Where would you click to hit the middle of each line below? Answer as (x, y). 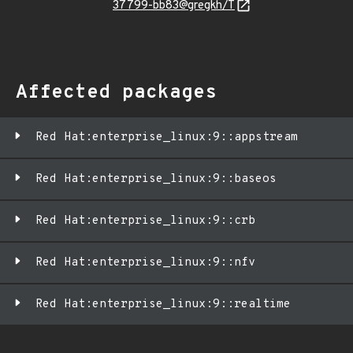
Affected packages (116, 93)
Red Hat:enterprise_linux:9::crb (145, 221)
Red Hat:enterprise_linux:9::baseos (156, 179)
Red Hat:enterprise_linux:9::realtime (163, 305)
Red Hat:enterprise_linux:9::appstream (167, 137)
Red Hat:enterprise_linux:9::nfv (145, 263)
